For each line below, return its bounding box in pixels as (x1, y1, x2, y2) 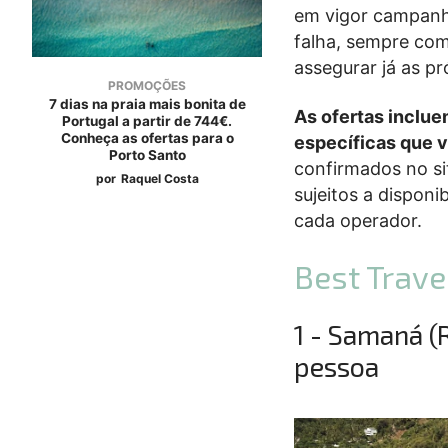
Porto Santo (108, 146, 186, 163)
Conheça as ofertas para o (60, 129, 234, 146)
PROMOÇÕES (108, 77, 187, 93)
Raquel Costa (120, 170, 199, 186)
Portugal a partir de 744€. (62, 112, 233, 129)
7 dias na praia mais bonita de (48, 95, 246, 112)
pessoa (294, 350, 380, 383)
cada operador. (294, 210, 423, 232)
